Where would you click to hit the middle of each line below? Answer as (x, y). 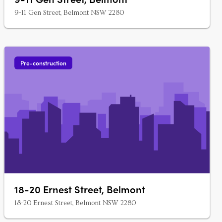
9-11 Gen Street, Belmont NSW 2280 (69, 13)
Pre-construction (43, 63)
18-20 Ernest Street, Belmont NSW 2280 (75, 203)
